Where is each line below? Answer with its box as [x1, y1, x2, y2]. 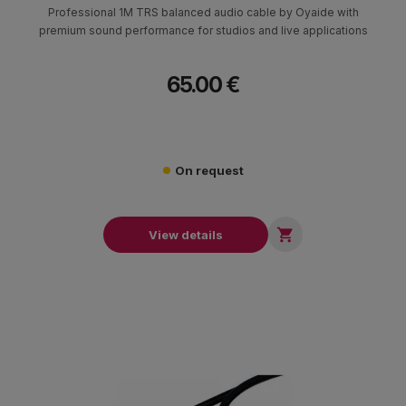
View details [149, 227, 223, 242]
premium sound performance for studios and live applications [38, 24, 368, 38]
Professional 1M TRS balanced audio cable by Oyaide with [47, 5, 359, 20]
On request [174, 163, 244, 179]
